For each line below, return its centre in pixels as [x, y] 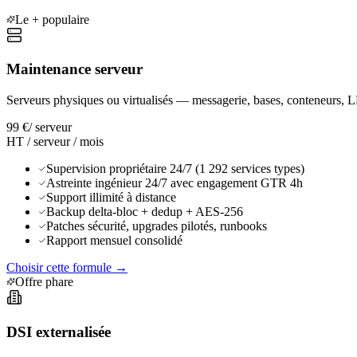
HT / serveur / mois [55, 142]
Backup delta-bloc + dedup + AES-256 [145, 212]
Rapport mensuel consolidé [114, 241]
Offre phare [44, 282]
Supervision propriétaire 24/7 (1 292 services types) [175, 169]
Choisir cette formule [59, 268]
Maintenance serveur [75, 69]
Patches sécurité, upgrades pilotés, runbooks [157, 226]
